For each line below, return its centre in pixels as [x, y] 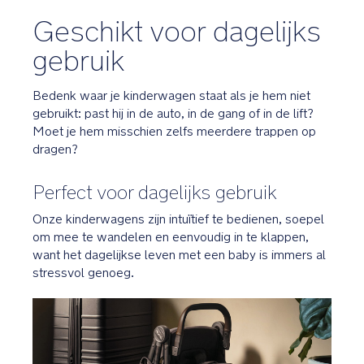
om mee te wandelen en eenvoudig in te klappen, [171, 236]
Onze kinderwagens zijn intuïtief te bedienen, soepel [178, 219]
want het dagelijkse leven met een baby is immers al [179, 254]
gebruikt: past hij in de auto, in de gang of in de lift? [173, 113]
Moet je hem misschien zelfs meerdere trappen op [174, 131]
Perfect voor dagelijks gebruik [155, 192]
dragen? [55, 149]
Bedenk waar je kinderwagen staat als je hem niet [171, 95]
